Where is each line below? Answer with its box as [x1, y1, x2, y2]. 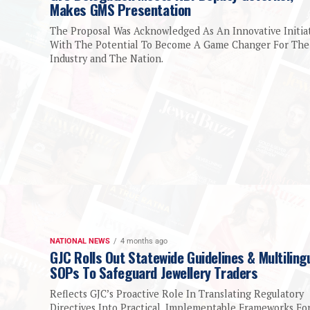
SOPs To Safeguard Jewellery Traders [50, 262, 258, 284]
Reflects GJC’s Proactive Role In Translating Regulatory [50, 287, 304, 301]
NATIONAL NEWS [50, 237, 110, 246]
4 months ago [120, 237, 167, 246]
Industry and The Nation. [50, 52, 163, 66]
